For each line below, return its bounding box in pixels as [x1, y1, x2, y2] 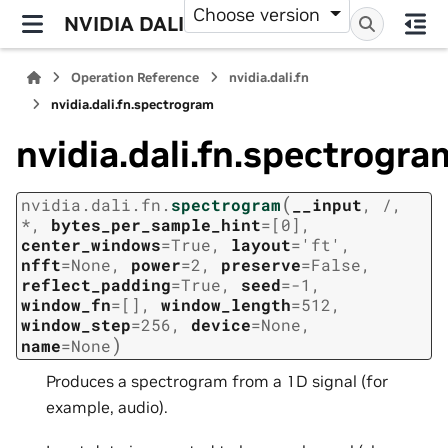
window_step [21, 314, 131, 336]
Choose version [193, 4, 326, 27]
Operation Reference [71, 69, 200, 86]
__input [292, 194, 362, 216]
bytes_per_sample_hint [51, 214, 261, 236]
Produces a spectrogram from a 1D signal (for [46, 370, 388, 391]
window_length [161, 294, 291, 316]
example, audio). [46, 396, 168, 417]
